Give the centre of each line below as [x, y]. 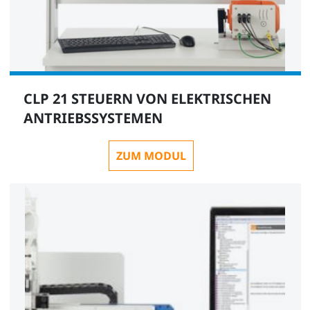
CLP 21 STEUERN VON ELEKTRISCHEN [147, 98]
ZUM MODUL [151, 155]
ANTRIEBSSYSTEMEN [93, 118]
